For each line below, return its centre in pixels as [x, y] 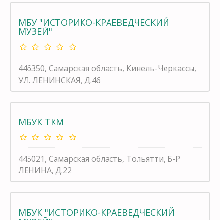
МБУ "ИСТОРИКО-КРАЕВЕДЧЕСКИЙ [94, 22]
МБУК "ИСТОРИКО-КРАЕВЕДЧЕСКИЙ [96, 212]
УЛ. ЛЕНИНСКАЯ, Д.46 [59, 80]
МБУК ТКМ [41, 122]
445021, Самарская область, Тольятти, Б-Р [99, 158]
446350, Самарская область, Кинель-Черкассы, [107, 68]
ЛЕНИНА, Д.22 [45, 170]
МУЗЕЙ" [35, 31]
